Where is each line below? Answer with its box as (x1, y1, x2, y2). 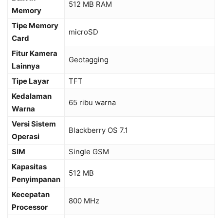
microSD (69, 27, 98, 37)
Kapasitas (12, 162, 47, 172)
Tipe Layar (12, 76, 49, 86)
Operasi (12, 132, 39, 142)
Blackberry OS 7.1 (69, 126, 128, 135)
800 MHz (69, 196, 99, 206)
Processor (12, 202, 48, 212)
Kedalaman (12, 91, 52, 101)
